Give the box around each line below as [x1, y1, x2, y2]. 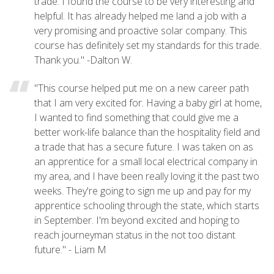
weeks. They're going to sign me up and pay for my [34, 183, 251, 198]
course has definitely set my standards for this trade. [34, 38, 261, 52]
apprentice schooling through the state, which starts [34, 198, 259, 212]
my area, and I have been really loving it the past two [34, 169, 259, 183]
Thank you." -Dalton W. [34, 53, 132, 67]
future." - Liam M [34, 242, 106, 256]
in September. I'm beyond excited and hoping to [34, 213, 240, 227]
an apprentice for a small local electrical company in [34, 154, 257, 168]
